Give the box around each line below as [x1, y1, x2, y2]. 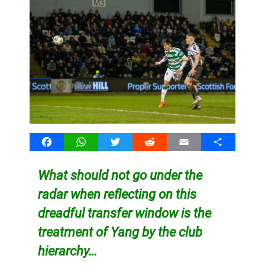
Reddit [149, 135, 176, 147]
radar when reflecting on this [37, 186, 196, 202]
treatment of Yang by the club [37, 224, 202, 240]
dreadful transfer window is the [37, 205, 211, 221]
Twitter [115, 135, 144, 147]
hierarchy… [37, 243, 97, 258]
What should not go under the [37, 167, 202, 183]
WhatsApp [80, 135, 124, 147]
